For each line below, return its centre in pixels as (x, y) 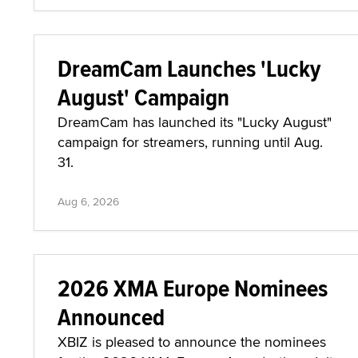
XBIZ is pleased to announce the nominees (192, 342)
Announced (111, 317)
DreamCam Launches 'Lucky (189, 68)
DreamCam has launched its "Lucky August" (195, 122)
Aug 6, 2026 (88, 201)
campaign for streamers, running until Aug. (190, 142)
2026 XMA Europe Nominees (193, 288)
